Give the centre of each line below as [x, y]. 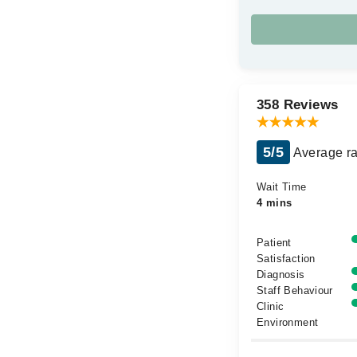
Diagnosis [281, 275]
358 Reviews [298, 105]
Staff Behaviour [295, 290]
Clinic [271, 306]
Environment [288, 322]
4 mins [275, 203]
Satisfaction [286, 259]
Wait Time [282, 187]
